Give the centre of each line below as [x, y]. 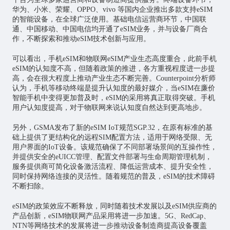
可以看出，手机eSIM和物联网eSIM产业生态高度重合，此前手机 [114, 59]
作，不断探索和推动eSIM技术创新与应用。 [81, 39]
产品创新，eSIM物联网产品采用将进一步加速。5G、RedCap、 [111, 216]
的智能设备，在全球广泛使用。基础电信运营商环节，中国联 [109, 20]
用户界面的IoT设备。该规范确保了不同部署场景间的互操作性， [114, 147]
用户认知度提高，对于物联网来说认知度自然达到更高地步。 [109, 108]
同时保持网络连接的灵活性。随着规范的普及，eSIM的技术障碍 [113, 177]
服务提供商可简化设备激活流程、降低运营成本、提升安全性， [113, 167]
